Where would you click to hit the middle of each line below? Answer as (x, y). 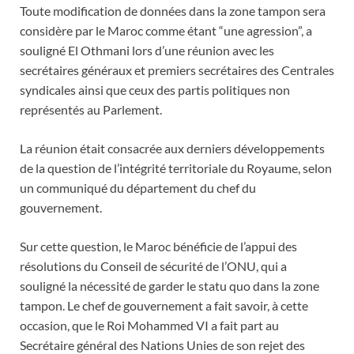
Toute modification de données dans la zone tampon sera (173, 10)
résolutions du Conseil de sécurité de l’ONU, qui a (153, 265)
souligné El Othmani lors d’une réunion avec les (147, 50)
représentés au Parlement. (91, 109)
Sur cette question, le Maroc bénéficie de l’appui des (158, 246)
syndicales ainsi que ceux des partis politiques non (155, 89)
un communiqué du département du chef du (138, 187)
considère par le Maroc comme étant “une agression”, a (166, 30)
